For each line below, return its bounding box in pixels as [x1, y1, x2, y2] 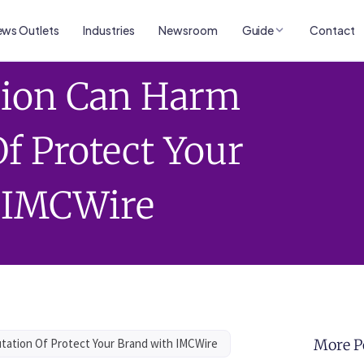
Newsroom [158, 23, 218, 37]
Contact [310, 23, 355, 37]
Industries [83, 23, 135, 37]
